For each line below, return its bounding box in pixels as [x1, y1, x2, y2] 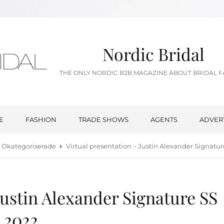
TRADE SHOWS [78, 115, 128, 123]
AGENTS [150, 115, 177, 123]
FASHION [25, 115, 56, 123]
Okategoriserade [1, 141, 56, 150]
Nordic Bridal [102, 42, 205, 66]
